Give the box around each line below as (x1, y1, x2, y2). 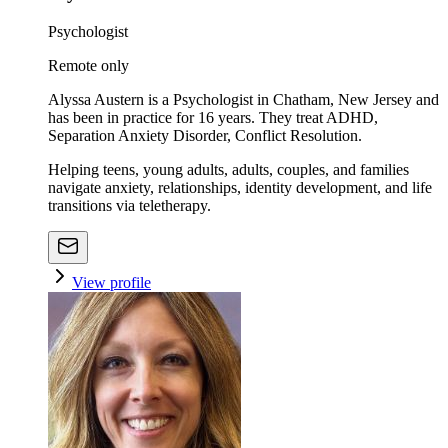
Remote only (48, 56, 129, 74)
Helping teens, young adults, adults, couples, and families (48, 160, 409, 178)
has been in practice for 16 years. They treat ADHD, (48, 108, 378, 126)
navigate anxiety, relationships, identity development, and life (48, 178, 432, 196)
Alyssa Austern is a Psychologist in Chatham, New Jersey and (48, 90, 439, 108)
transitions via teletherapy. (48, 196, 211, 214)
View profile (72, 273, 151, 291)
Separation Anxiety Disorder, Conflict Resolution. (48, 126, 362, 144)
